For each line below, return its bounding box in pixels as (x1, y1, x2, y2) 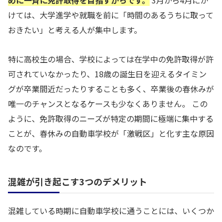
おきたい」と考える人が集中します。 (8, 24, 142, 36)
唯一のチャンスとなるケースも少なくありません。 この (8, 97, 208, 110)
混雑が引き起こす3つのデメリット (8, 174, 147, 188)
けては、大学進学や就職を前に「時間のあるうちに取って (8, 9, 214, 21)
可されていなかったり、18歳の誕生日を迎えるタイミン (8, 67, 207, 80)
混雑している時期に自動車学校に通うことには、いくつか (8, 204, 214, 217)
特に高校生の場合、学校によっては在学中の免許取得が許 (8, 53, 214, 65)
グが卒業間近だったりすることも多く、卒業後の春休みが (8, 82, 214, 95)
